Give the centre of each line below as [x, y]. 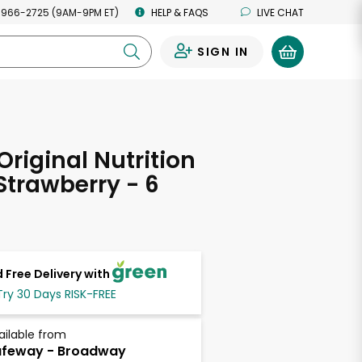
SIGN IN [223, 52]
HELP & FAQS [180, 12]
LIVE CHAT [280, 12]
